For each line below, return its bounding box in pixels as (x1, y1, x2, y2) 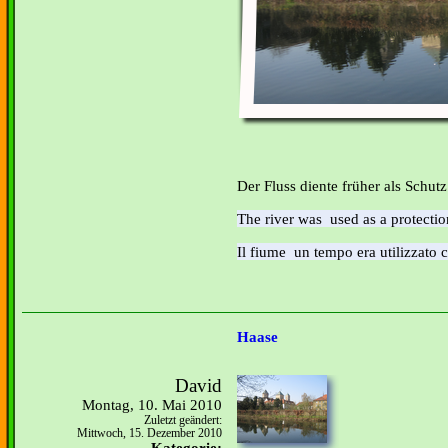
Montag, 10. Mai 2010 (82, 397, 222, 413)
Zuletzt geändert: (144, 414, 222, 427)
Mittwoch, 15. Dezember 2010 (77, 427, 222, 440)
